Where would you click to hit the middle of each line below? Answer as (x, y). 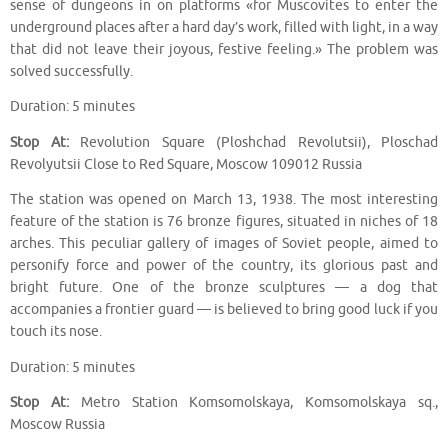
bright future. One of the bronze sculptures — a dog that (224, 288)
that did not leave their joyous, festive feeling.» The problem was (224, 49)
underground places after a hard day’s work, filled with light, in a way (224, 27)
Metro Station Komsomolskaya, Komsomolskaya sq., (253, 403)
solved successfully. (71, 71)
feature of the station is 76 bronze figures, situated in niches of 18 (224, 222)
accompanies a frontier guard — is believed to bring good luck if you (224, 310)
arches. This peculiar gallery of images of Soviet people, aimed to (224, 244)
